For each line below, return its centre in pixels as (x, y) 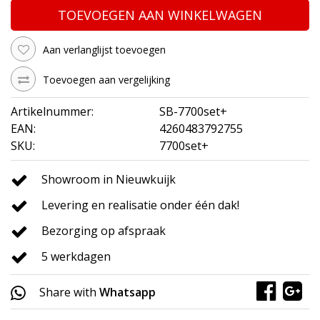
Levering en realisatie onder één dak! (140, 205)
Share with (68, 292)
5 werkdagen (76, 257)
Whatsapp (127, 292)
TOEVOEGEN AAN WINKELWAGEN (160, 15)
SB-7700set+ (193, 112)
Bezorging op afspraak (104, 231)
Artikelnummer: (52, 112)
